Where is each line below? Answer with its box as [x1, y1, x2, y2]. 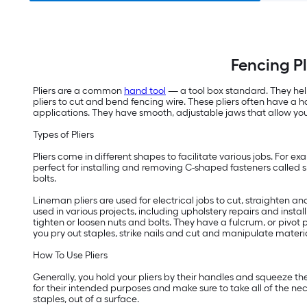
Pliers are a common [33, 85, 124, 97]
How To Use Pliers [33, 249, 108, 262]
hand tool [124, 85, 166, 97]
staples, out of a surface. [33, 293, 139, 306]
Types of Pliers [33, 129, 94, 141]
